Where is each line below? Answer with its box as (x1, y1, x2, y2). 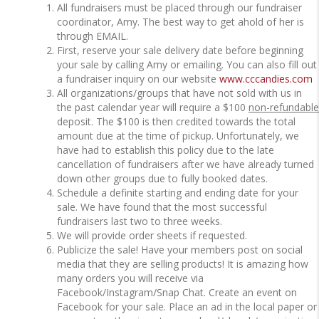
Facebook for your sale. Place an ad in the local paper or (57, 300, 317, 314)
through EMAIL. (57, 29, 128, 43)
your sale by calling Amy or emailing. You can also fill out (57, 58, 317, 72)
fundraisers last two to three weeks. (57, 214, 222, 229)
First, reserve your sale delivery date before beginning (57, 43, 303, 58)
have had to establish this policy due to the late (57, 143, 274, 157)
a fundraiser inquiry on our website (57, 72, 219, 86)
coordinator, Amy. (57, 15, 140, 29)
